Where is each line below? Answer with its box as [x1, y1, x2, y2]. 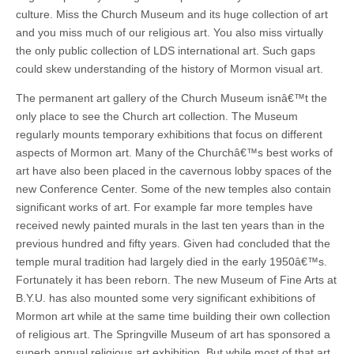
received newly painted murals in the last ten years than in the [16, 218, 325, 232]
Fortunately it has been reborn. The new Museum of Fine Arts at [16, 273, 337, 286]
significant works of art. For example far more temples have [16, 200, 313, 213]
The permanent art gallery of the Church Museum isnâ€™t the [16, 91, 327, 104]
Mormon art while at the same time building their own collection [16, 309, 330, 322]
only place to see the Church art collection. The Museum [16, 109, 298, 122]
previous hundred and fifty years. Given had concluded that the [16, 236, 330, 250]
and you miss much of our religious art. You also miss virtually [16, 25, 323, 39]
